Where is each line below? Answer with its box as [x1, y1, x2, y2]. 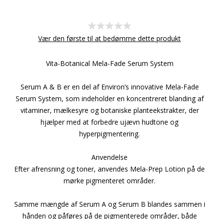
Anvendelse [91, 153, 128, 162]
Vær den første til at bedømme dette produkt [38, 34, 181, 44]
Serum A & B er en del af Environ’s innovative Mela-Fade [20, 82, 199, 92]
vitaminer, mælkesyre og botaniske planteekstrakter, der [20, 106, 199, 115]
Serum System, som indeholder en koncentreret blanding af [15, 94, 204, 104]
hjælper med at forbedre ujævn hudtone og [41, 117, 178, 127]
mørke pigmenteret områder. [64, 176, 155, 186]
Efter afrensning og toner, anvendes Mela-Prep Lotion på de [14, 164, 205, 174]
